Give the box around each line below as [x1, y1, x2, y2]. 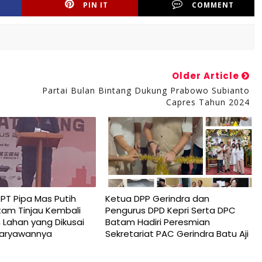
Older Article [171, 70, 242, 82]
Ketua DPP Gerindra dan [105, 192, 209, 205]
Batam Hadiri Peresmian [105, 216, 210, 228]
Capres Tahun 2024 [166, 96, 250, 108]
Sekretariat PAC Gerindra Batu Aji [105, 227, 249, 240]
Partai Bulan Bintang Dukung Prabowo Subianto [42, 85, 250, 96]
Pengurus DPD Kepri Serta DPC [105, 204, 236, 216]
